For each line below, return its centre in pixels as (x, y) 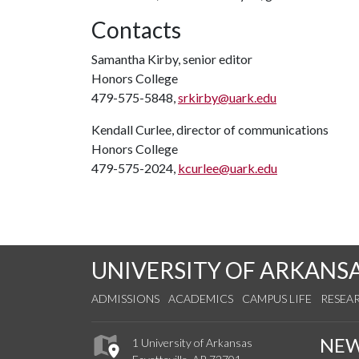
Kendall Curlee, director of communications (210, 129)
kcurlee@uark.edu (228, 168)
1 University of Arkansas (192, 343)
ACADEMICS (201, 298)
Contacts (136, 30)
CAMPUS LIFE (277, 298)
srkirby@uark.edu (227, 97)
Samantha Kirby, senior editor (172, 59)
